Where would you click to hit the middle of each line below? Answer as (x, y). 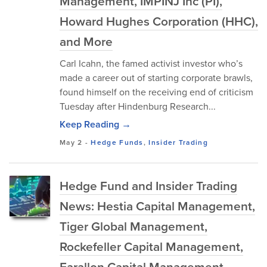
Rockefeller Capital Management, (151, 246)
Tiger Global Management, (133, 226)
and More (86, 41)
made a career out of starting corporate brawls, (156, 77)
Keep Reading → (95, 124)
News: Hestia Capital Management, (157, 206)
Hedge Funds (117, 142)
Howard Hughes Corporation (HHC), (159, 21)
